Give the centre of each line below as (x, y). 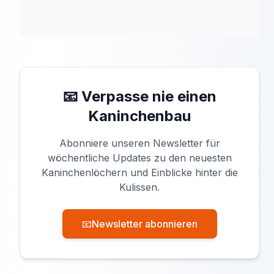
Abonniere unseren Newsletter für (139, 143)
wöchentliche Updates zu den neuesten (139, 157)
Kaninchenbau (139, 116)
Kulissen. (139, 187)
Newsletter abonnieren (144, 224)
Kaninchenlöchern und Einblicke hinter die (139, 172)
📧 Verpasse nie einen (139, 96)
